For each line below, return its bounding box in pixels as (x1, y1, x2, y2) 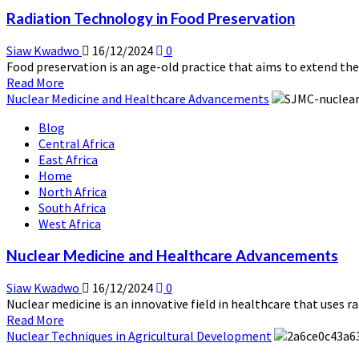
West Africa (38, 216, 101, 232)
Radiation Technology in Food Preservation (6, 10, 295, 28)
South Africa (38, 200, 106, 216)
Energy (63, 29, 102, 46)
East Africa (38, 151, 98, 168)
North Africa (38, 184, 107, 200)
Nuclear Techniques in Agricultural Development (6, 327, 272, 344)
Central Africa (38, 135, 115, 152)
